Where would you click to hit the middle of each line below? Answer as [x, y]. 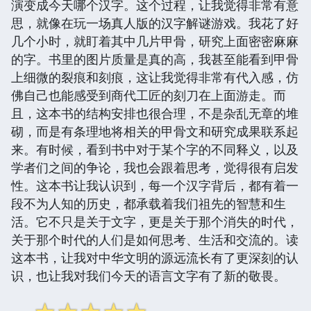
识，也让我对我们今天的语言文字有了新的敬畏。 [149, 275]
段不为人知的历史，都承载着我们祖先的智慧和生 [149, 203]
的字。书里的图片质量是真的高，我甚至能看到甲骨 [155, 59]
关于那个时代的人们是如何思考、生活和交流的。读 [155, 239]
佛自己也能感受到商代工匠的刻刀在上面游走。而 [149, 95]
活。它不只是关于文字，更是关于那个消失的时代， [155, 221]
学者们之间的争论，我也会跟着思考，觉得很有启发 [155, 167]
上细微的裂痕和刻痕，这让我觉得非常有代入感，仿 [155, 77]
